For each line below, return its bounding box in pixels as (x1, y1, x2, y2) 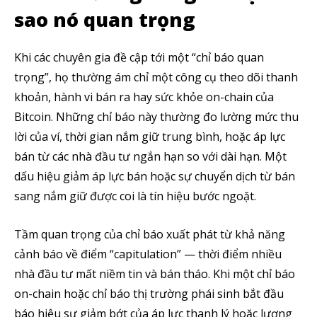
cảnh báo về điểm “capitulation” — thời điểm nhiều (14, 246, 282, 262)
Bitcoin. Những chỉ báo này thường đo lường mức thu (14, 109, 299, 125)
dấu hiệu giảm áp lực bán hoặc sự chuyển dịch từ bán (14, 168, 295, 184)
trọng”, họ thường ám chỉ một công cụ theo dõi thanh (14, 69, 298, 85)
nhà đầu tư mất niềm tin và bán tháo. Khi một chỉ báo (14, 266, 295, 282)
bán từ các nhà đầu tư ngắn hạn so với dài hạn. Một (14, 149, 287, 164)
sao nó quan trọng (14, 6, 195, 33)
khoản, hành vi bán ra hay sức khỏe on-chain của (14, 89, 274, 105)
